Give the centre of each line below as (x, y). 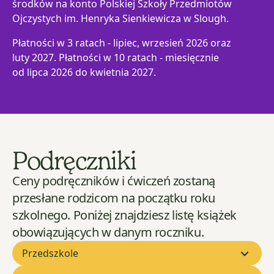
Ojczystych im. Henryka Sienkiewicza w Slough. (120, 19)
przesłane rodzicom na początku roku (114, 198)
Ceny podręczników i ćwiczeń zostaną (114, 181)
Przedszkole (50, 254)
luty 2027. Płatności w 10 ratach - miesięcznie (116, 58)
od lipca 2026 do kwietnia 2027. (84, 72)
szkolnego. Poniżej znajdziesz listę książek (124, 215)
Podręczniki (74, 161)
